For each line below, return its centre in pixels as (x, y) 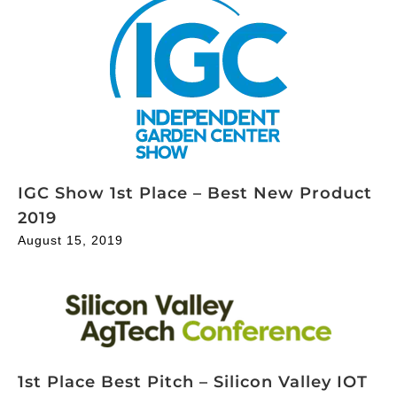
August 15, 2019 (70, 240)
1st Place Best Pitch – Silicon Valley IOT (193, 381)
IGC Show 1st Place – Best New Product (195, 193)
